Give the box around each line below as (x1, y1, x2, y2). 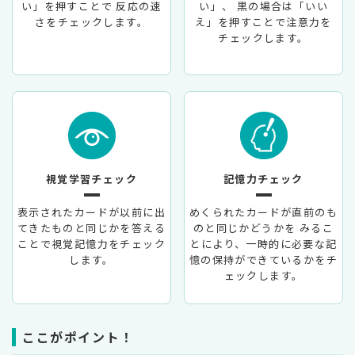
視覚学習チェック (45, 170, 138, 186)
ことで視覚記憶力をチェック (17, 235, 166, 251)
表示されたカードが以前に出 (17, 204, 166, 219)
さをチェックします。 (35, 13, 148, 29)
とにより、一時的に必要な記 (189, 235, 338, 251)
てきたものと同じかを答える (17, 219, 166, 235)
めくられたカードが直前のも (189, 204, 338, 219)
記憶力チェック (223, 170, 303, 186)
